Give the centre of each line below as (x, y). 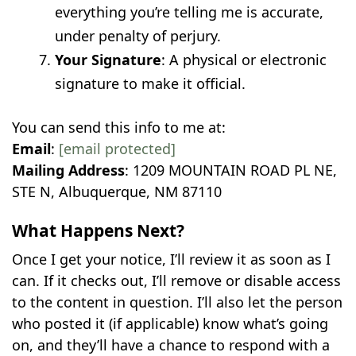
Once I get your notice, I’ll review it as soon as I (172, 259)
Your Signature (108, 60)
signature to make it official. (151, 84)
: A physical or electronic (244, 60)
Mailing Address (69, 170)
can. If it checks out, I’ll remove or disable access (177, 280)
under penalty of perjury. (138, 36)
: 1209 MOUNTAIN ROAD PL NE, (231, 170)
